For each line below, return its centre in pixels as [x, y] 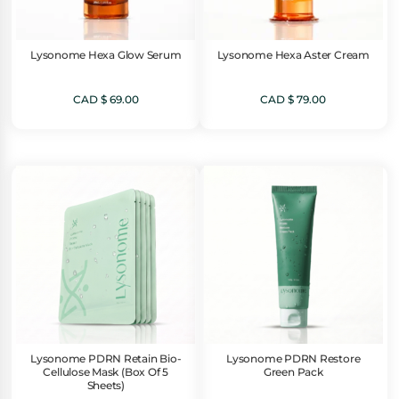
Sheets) [106, 386]
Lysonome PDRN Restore [293, 359]
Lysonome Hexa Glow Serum [106, 56]
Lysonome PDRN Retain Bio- [106, 359]
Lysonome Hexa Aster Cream [293, 56]
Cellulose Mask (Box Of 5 [106, 373]
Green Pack [293, 373]
